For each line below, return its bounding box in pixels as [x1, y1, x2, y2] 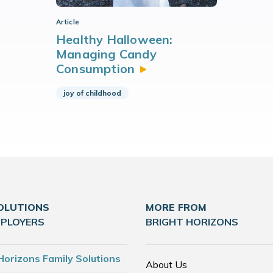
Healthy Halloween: [56, 32, 173, 47]
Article [56, 18, 80, 26]
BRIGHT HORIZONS [146, 216, 238, 228]
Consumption [56, 61, 135, 76]
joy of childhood [63, 88, 121, 97]
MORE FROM [146, 201, 207, 213]
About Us [146, 258, 187, 271]
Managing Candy [56, 46, 157, 62]
